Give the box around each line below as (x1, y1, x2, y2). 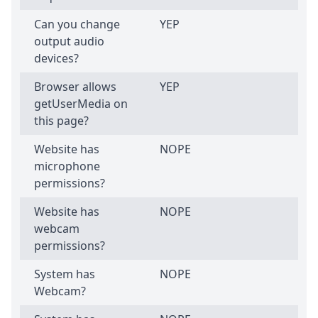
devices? (34, 50, 79, 67)
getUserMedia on (34, 96, 128, 112)
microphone (34, 158, 100, 175)
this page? (34, 113, 89, 129)
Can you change (34, 16, 120, 33)
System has (34, 266, 95, 283)
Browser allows (34, 79, 116, 95)
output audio (34, 33, 104, 50)
